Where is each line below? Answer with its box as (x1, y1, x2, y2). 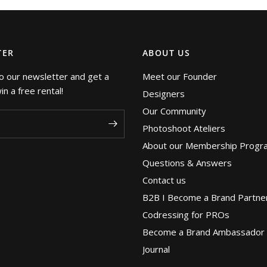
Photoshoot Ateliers (142, 122, 225, 134)
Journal (142, 243, 170, 255)
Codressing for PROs (142, 208, 229, 221)
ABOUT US (142, 46, 191, 58)
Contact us (142, 173, 186, 186)
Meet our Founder (142, 70, 217, 82)
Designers (142, 87, 185, 100)
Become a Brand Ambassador (142, 225, 265, 238)
